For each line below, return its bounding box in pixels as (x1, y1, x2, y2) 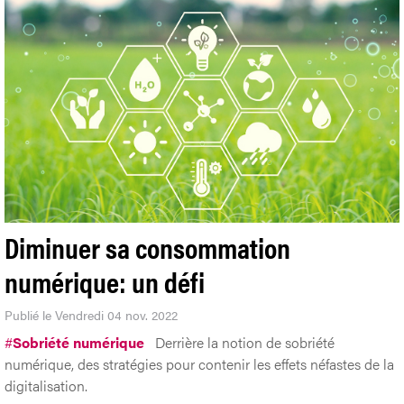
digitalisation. (5, 374, 87, 396)
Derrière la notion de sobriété (155, 331, 335, 353)
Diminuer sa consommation (5, 225, 290, 267)
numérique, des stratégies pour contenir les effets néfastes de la (5, 353, 394, 374)
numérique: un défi (5, 260, 205, 301)
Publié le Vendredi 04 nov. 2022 (5, 305, 178, 324)
